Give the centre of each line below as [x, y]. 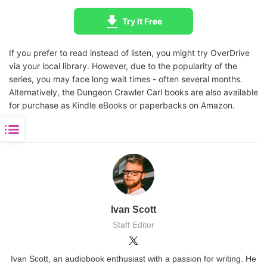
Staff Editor [133, 225]
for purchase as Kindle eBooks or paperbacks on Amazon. [122, 105]
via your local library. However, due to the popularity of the [123, 66]
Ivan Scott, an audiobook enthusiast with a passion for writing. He [133, 259]
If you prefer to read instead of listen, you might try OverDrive [129, 53]
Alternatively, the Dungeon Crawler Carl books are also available [133, 92]
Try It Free [142, 21]
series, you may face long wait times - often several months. [126, 79]
